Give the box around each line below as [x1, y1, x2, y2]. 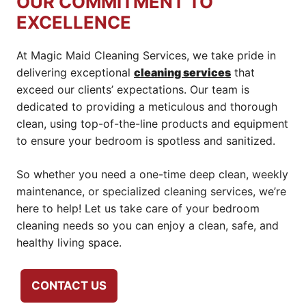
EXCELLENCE [16, 12, 131, 33]
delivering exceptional [16, 66, 134, 80]
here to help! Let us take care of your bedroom [16, 201, 260, 216]
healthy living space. [16, 236, 122, 250]
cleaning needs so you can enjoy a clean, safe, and [16, 219, 279, 233]
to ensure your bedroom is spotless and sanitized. [16, 134, 275, 148]
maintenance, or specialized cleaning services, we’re [16, 184, 286, 199]
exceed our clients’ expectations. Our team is [16, 83, 249, 97]
